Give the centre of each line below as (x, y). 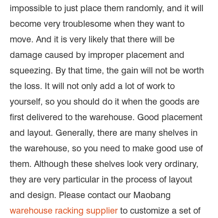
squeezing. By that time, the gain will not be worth (107, 71)
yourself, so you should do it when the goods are (105, 102)
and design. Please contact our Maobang (90, 195)
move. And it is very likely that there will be (92, 39)
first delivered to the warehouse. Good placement (106, 117)
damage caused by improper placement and (97, 55)
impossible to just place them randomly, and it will (107, 8)
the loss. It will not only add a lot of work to (92, 86)
